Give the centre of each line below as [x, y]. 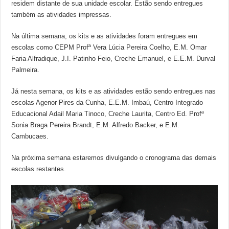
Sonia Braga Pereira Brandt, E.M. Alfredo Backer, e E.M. [96, 125]
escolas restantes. [39, 169]
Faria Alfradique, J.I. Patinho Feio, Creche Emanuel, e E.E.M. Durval [113, 59]
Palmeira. [26, 70]
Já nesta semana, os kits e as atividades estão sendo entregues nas [114, 91]
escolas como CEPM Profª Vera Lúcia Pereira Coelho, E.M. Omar [109, 48]
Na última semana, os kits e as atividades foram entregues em [105, 36]
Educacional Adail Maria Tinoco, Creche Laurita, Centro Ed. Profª [108, 114]
